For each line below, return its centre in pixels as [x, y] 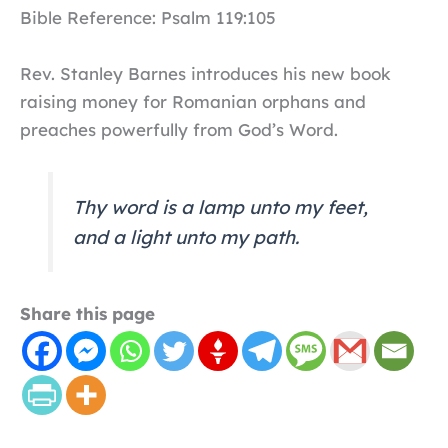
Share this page [87, 313]
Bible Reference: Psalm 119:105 [148, 18]
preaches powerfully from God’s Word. [179, 129]
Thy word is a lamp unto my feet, [221, 206]
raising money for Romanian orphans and [193, 101]
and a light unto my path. [186, 236]
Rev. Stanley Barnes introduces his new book [205, 73]
